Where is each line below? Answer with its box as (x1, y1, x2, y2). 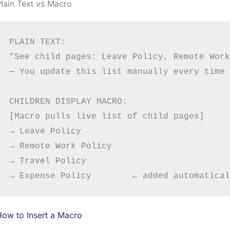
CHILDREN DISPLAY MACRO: (9, 97, 127, 106)
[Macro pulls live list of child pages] (9, 111, 204, 121)
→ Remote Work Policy (9, 141, 112, 151)
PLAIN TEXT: (9, 37, 66, 47)
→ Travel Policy (9, 156, 86, 166)
